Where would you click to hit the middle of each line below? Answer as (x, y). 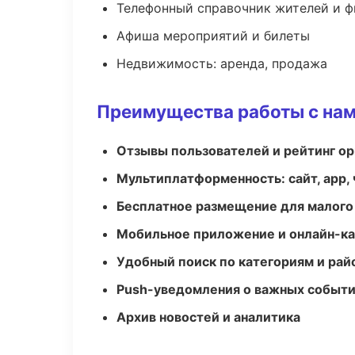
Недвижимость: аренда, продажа (222, 63)
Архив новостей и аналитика (208, 317)
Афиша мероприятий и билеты (213, 36)
